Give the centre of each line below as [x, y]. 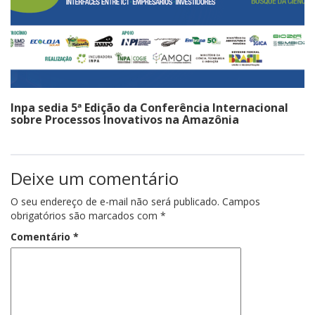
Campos [241, 201]
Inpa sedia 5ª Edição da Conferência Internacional [149, 107]
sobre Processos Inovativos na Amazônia [125, 119]
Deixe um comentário [95, 178]
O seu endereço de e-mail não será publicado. [115, 201]
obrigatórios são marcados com [85, 215]
